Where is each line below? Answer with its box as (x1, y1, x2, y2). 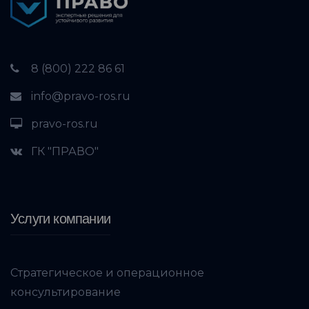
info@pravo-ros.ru (31, 89, 130, 103)
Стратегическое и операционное (10, 266, 204, 279)
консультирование (10, 285, 121, 299)
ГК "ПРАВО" (31, 144, 99, 158)
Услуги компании (10, 210, 110, 226)
